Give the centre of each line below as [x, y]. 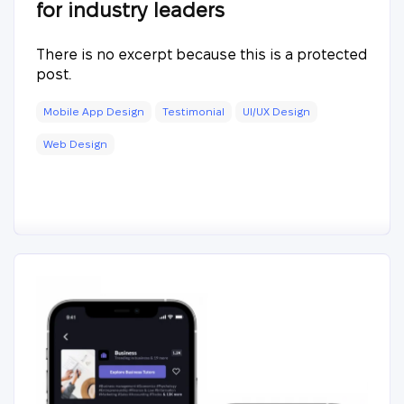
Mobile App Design [94, 111]
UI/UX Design [276, 111]
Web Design [75, 143]
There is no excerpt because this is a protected [202, 54]
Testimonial [193, 111]
